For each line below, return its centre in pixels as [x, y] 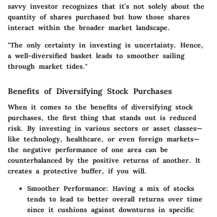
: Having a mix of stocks [150, 188]
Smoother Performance [67, 188]
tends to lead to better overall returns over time [115, 199]
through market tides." [48, 67]
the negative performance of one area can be [88, 149]
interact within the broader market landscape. [89, 28]
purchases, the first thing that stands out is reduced [102, 117]
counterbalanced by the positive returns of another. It [104, 160]
